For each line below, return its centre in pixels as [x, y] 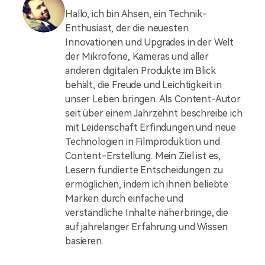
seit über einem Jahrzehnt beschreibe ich [154, 113]
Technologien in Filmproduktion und [143, 142]
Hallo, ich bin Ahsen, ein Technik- [136, 14]
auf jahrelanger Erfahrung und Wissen [147, 227]
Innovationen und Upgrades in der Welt [150, 42]
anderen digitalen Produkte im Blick [140, 71]
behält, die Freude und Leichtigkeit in [143, 85]
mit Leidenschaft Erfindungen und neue [151, 127]
